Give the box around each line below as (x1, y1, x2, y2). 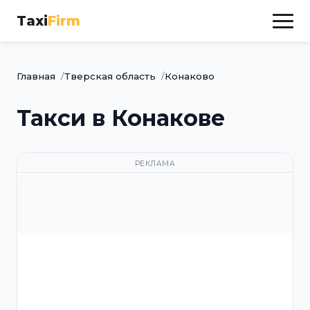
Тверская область (64, 71, 156, 82)
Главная (17, 71, 55, 82)
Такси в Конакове (17, 104, 225, 131)
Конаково (165, 71, 215, 82)
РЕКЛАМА (134, 159, 176, 168)
